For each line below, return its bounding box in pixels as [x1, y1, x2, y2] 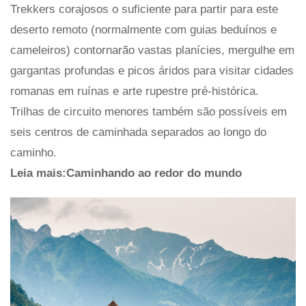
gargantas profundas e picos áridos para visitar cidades [10, 64, 294, 78]
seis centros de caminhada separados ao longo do [10, 126, 266, 139]
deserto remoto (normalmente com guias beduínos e [10, 23, 277, 37]
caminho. [10, 146, 57, 160]
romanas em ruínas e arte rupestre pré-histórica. [10, 85, 259, 98]
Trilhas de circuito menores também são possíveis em [10, 105, 287, 119]
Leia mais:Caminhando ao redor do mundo [10, 167, 242, 180]
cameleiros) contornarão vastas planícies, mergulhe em [10, 44, 294, 57]
